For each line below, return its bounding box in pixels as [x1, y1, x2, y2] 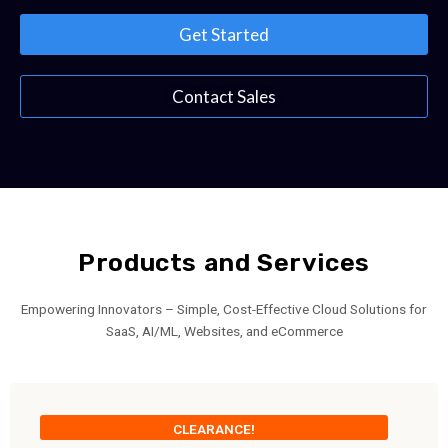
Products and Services [78, 247, 370, 277]
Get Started [179, 23, 269, 45]
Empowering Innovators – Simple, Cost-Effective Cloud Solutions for [21, 300, 427, 317]
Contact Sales [172, 85, 276, 107]
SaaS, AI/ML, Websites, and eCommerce [105, 322, 343, 339]
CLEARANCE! [173, 421, 255, 438]
